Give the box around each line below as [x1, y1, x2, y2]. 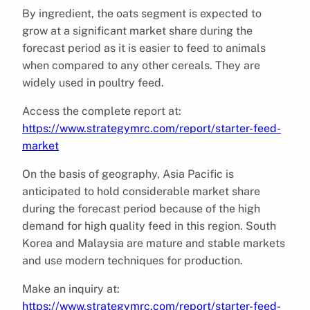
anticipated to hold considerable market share [22, 184, 260, 198]
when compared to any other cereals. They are [22, 58, 260, 72]
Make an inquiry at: [22, 282, 120, 295]
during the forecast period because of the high [22, 201, 260, 215]
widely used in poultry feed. [22, 75, 164, 89]
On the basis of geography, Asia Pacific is [22, 167, 234, 181]
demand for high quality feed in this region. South [22, 219, 276, 232]
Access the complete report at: [22, 104, 181, 118]
